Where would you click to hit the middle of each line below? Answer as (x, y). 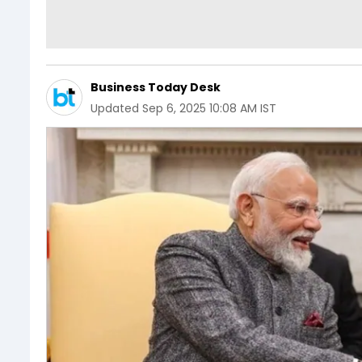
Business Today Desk (156, 87)
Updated (115, 108)
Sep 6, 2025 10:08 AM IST (209, 108)
